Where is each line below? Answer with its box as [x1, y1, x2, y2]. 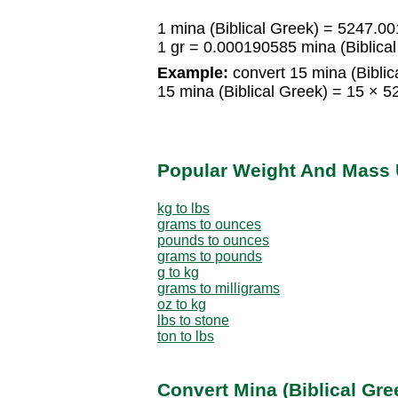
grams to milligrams [157, 280, 280, 296]
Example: [157, 64, 228, 83]
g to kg [157, 264, 199, 280]
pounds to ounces [157, 232, 269, 248]
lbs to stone [157, 312, 229, 328]
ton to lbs [157, 328, 214, 344]
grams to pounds [157, 248, 262, 264]
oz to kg [157, 296, 206, 312]
